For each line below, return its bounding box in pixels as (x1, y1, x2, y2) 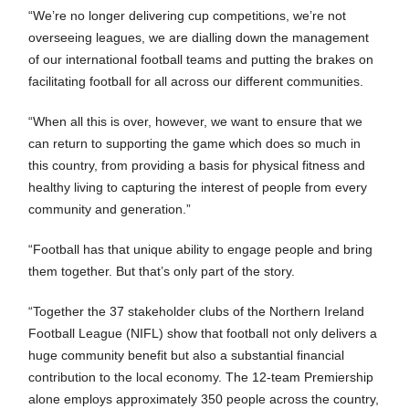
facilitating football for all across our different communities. (28, 74, 364, 89)
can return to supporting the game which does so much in (28, 136, 362, 151)
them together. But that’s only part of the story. (28, 264, 296, 278)
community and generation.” (28, 202, 192, 216)
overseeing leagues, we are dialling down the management (28, 30, 370, 45)
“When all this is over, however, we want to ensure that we (28, 114, 363, 129)
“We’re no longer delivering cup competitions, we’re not (28, 8, 347, 23)
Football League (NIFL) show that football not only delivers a (28, 326, 378, 341)
